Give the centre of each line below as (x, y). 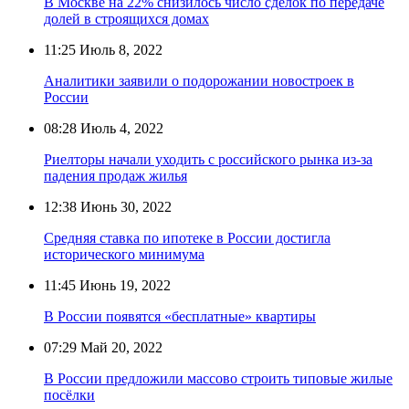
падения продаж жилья (115, 175)
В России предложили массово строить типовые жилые (218, 378)
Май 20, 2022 (120, 347)
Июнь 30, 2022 (124, 206)
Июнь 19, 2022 (123, 285)
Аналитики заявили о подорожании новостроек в (199, 80)
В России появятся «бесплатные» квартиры (180, 316)
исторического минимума (124, 254)
